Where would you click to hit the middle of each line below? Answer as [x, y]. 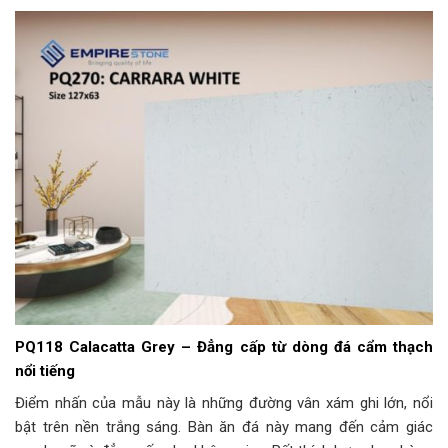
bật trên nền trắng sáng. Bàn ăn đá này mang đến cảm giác [224, 426]
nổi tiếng [45, 371]
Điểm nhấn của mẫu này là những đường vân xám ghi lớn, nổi [224, 402]
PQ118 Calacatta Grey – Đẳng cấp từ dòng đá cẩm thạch [224, 347]
